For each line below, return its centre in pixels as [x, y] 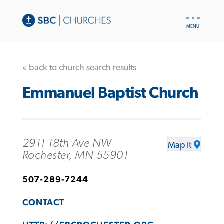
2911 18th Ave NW [67, 143]
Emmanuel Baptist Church [110, 93]
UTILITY [196, 15]
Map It [180, 145]
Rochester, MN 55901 [75, 155]
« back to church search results [79, 68]
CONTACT [43, 203]
